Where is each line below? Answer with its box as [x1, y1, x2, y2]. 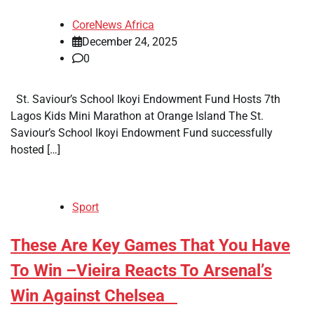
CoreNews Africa [72, 18, 154, 32]
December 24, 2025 [82, 34, 177, 48]
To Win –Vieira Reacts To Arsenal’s [11, 260, 272, 280]
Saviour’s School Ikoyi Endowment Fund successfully [11, 125, 273, 139]
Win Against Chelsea [11, 285, 177, 306]
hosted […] [11, 142, 60, 156]
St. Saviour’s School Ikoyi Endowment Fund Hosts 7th [11, 92, 280, 106]
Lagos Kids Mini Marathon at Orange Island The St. [11, 109, 264, 123]
